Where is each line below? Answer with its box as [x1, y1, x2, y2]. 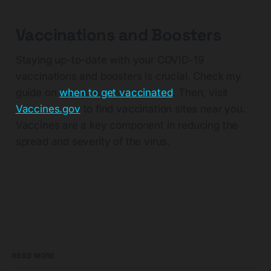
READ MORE [12, 251, 55, 261]
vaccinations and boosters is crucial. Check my [15, 70, 241, 83]
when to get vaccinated [59, 87, 173, 99]
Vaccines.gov [15, 103, 80, 116]
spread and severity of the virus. [15, 135, 171, 148]
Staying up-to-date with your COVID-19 [15, 54, 204, 67]
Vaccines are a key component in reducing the [15, 119, 238, 132]
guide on [15, 87, 60, 99]
